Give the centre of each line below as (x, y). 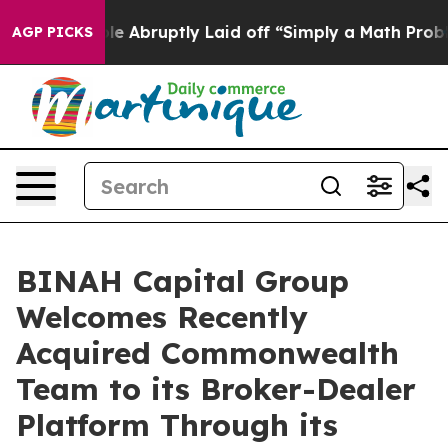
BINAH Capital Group (182, 281)
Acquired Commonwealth (207, 353)
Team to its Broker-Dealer (216, 389)
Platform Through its (177, 425)
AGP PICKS (52, 32)
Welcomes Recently (162, 317)
